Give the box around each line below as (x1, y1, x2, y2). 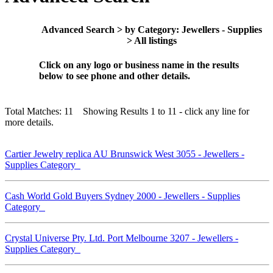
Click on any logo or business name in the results (39, 59, 239, 70)
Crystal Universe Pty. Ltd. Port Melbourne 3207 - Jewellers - (5, 232, 238, 243)
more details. (5, 116, 54, 127)
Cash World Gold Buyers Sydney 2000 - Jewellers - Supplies (5, 190, 240, 201)
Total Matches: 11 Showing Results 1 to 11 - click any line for (5, 105, 249, 116)
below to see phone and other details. (39, 70, 190, 81)
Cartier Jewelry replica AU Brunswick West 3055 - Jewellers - (5, 148, 244, 159)
